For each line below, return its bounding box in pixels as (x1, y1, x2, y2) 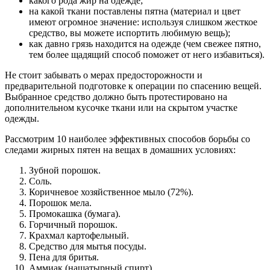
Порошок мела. (29, 197, 92, 208)
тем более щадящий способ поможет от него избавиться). (29, 49, 265, 60)
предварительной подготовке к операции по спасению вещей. (5, 80, 262, 91)
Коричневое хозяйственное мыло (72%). (29, 186, 193, 197)
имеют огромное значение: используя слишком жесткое (29, 16, 257, 27)
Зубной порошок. (29, 165, 101, 175)
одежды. (5, 113, 39, 124)
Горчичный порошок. (29, 219, 118, 230)
